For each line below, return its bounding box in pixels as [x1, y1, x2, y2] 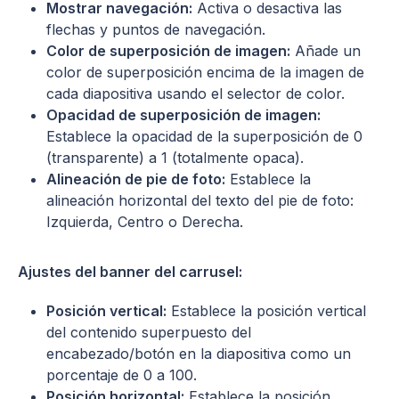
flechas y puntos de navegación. [46, 20, 265, 38]
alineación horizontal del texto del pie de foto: [46, 191, 354, 209]
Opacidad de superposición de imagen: [46, 105, 321, 124]
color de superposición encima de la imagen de [46, 62, 364, 81]
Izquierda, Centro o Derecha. [46, 212, 243, 231]
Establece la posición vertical [167, 301, 366, 320]
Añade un [290, 41, 361, 60]
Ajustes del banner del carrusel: [18, 262, 242, 281]
